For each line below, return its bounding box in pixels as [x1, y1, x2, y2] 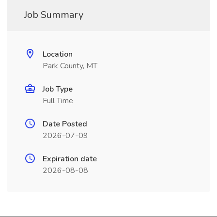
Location [43, 49, 73, 60]
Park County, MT [43, 61, 97, 71]
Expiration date [43, 154, 97, 164]
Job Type [43, 84, 73, 94]
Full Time [43, 95, 73, 106]
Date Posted [43, 119, 87, 129]
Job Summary [24, 8, 83, 21]
